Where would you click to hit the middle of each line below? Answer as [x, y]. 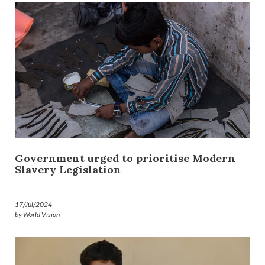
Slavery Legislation [68, 170]
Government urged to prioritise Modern [125, 159]
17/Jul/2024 [33, 205]
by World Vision [37, 215]
